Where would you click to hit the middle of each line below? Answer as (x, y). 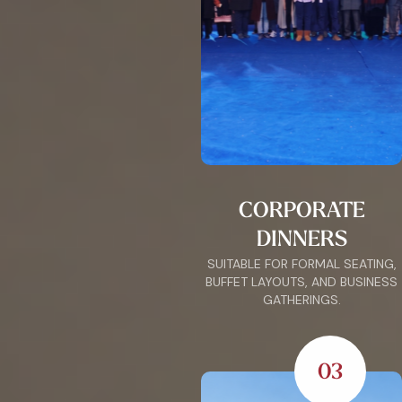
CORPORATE (301, 209)
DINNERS (301, 238)
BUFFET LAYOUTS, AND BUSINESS (301, 281)
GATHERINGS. (301, 299)
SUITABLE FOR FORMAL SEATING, (301, 263)
